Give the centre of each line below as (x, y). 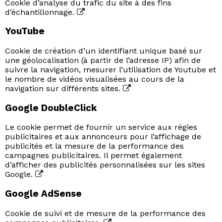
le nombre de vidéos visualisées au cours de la (95, 79)
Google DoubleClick (51, 108)
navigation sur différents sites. (64, 88)
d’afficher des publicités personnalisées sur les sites (105, 165)
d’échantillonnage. (41, 12)
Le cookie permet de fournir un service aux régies (101, 127)
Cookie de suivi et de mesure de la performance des (105, 213)
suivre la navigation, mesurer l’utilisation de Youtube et (111, 69)
